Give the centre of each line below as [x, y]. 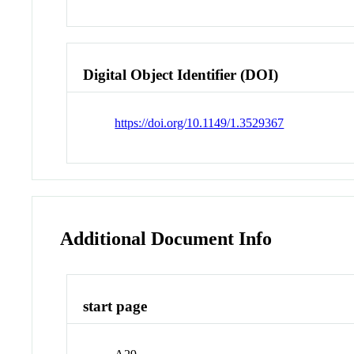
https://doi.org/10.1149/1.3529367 [200, 122]
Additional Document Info [166, 238]
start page [115, 307]
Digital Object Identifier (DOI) [181, 74]
